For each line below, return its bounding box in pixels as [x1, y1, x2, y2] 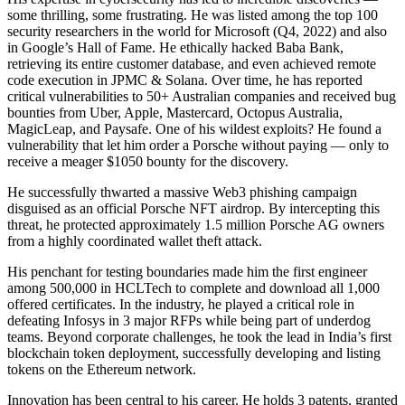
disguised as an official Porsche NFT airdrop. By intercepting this [7, 200, 380, 216]
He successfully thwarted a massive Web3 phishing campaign [7, 184, 357, 200]
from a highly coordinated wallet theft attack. [7, 232, 262, 249]
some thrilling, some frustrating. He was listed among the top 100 [7, 6, 378, 23]
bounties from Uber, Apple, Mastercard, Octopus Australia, [7, 104, 343, 120]
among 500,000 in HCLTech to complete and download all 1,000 [7, 279, 380, 296]
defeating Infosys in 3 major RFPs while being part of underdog [7, 312, 371, 328]
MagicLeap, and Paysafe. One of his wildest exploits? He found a [7, 120, 381, 137]
